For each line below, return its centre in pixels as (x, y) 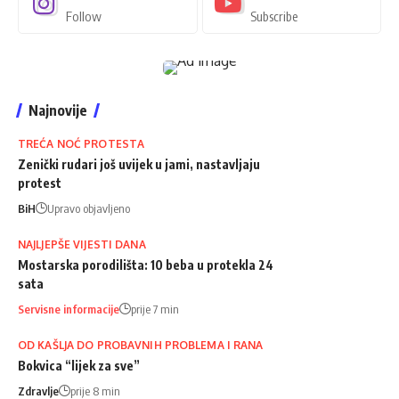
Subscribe (273, 16)
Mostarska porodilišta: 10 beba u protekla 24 (146, 265)
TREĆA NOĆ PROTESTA (81, 143)
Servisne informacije (69, 309)
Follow (84, 16)
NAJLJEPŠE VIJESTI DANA (82, 244)
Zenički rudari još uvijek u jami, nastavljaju (139, 164)
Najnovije (58, 110)
